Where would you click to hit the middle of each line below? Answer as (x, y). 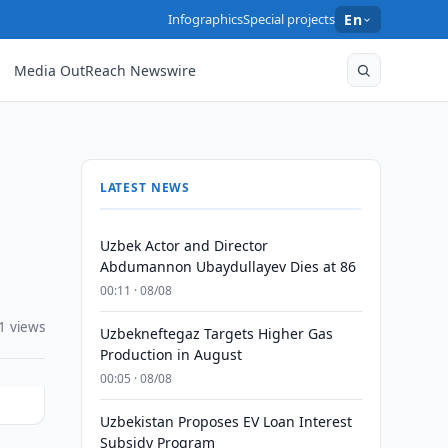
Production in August (170, 354)
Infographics (206, 19)
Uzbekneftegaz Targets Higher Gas (216, 333)
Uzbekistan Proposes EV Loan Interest (225, 421)
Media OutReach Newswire (105, 70)
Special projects (289, 19)
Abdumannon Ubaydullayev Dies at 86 (227, 266)
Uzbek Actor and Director (183, 245)
